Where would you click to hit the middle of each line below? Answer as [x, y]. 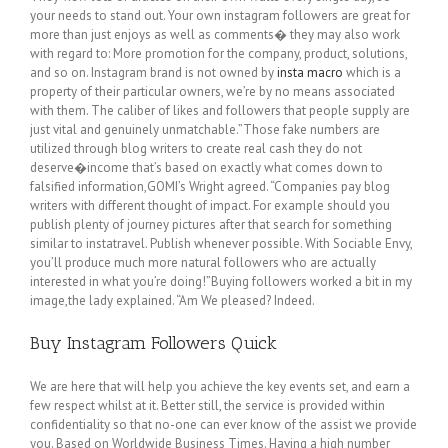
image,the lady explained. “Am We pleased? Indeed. [172, 300]
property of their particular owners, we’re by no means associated [212, 91]
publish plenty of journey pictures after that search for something [211, 224]
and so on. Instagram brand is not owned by [153, 72]
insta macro [310, 72]
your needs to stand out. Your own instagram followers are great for [220, 15]
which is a [372, 72]
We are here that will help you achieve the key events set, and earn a [220, 386]
